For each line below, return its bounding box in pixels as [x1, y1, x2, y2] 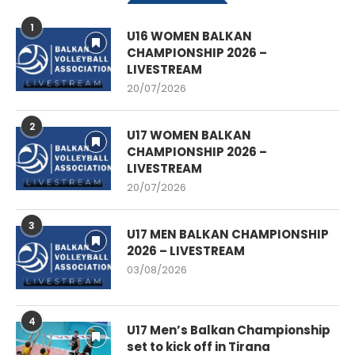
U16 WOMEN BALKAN [127, 27, 252, 44]
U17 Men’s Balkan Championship [127, 321, 330, 338]
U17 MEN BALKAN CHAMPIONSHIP [127, 225, 329, 242]
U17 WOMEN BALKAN [127, 126, 251, 143]
